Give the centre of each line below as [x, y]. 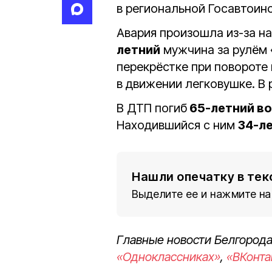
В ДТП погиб [152, 108]
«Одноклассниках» [168, 257]
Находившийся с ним [177, 125]
